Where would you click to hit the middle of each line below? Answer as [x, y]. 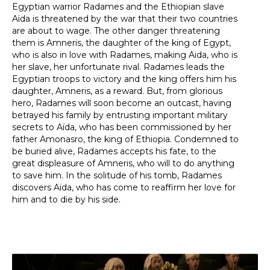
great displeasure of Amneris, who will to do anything [123, 163]
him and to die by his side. [66, 199]
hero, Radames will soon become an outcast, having [122, 103]
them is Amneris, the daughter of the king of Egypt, [121, 43]
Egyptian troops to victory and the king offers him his [124, 79]
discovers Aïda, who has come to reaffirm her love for [124, 187]
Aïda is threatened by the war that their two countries [125, 19]
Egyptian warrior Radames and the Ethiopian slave [118, 7]
